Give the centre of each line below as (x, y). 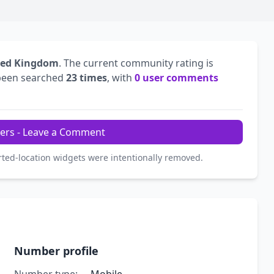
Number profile (56, 251)
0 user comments (176, 78)
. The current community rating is (136, 63)
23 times (87, 78)
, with (121, 78)
